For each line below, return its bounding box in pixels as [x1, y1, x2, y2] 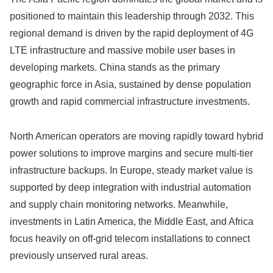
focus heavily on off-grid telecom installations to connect [10, 233, 250, 244]
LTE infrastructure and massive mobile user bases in [10, 45, 235, 56]
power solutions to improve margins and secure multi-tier [10, 147, 253, 158]
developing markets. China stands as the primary [10, 62, 220, 73]
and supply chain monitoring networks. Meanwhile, [10, 199, 228, 210]
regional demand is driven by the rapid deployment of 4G [10, 28, 253, 39]
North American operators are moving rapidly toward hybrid [10, 130, 263, 141]
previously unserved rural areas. [10, 250, 148, 261]
